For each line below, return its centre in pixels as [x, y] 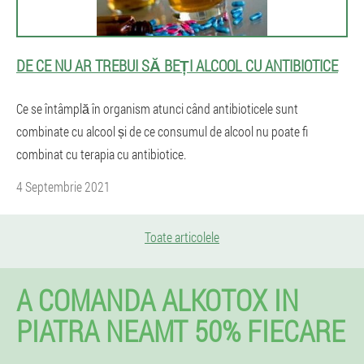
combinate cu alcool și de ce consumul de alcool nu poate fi [162, 131]
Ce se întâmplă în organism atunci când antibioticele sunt [157, 108]
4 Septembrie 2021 [63, 186]
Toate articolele [182, 237]
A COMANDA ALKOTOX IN [158, 300]
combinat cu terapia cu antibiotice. [101, 154]
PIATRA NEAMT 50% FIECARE [181, 331]
